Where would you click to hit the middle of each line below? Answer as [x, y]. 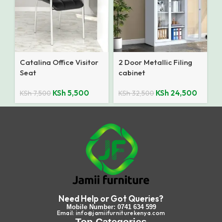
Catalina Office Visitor [59, 62]
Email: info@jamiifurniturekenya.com [111, 213]
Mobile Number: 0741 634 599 [111, 207]
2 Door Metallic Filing [155, 62]
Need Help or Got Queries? [111, 198]
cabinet [132, 72]
